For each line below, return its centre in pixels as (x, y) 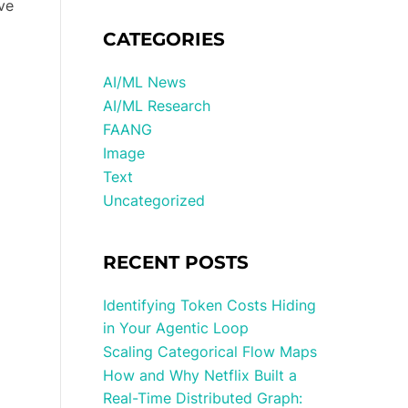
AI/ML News (145, 82)
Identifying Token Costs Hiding (210, 305)
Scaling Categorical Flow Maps (210, 352)
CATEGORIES (164, 39)
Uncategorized (154, 200)
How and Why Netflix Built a (200, 375)
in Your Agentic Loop (176, 328)
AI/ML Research (157, 106)
